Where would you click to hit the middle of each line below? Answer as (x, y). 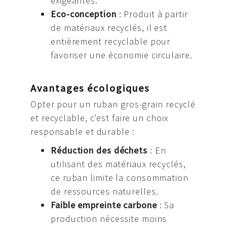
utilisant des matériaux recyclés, (118, 164)
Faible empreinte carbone (104, 205)
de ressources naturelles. (105, 192)
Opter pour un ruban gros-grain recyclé (113, 104)
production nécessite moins (109, 219)
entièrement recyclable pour (111, 42)
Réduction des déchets (99, 150)
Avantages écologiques (90, 88)
